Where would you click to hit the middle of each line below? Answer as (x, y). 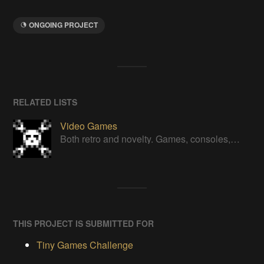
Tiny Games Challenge (85, 245)
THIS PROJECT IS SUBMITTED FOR (84, 223)
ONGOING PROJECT (64, 24)
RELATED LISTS (45, 102)
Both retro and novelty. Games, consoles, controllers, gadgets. (235, 139)
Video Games (89, 126)
